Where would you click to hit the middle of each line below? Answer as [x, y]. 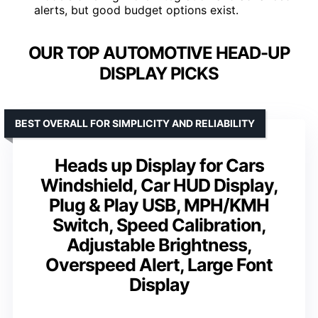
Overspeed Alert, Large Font [159, 264]
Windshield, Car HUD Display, [159, 185]
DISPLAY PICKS [159, 73]
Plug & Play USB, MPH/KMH [159, 205]
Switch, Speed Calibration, [159, 225]
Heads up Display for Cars [159, 165]
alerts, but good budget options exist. [136, 10]
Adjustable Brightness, [159, 245]
